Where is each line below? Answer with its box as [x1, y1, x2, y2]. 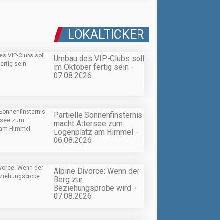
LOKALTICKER [68, 27, 144, 42]
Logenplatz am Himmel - [54, 127, 138, 137]
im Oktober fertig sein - [54, 62, 134, 72]
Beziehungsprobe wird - [54, 183, 136, 192]
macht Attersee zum [54, 118, 123, 128]
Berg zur [54, 174, 82, 184]
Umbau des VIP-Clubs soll [54, 54, 144, 64]
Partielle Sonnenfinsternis [54, 110, 142, 120]
